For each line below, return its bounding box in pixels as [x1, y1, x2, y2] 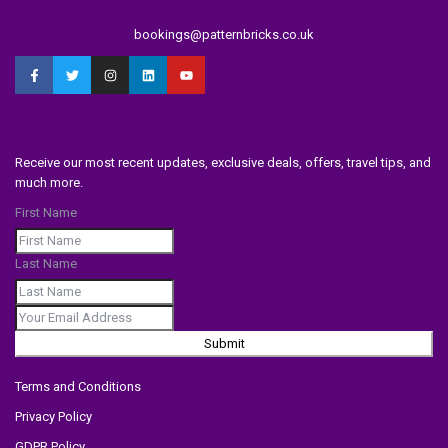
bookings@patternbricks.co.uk [134, 27, 314, 43]
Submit [203, 336, 245, 352]
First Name [15, 205, 78, 221]
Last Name [15, 256, 78, 272]
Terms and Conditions [15, 379, 151, 395]
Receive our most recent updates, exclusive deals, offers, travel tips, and [15, 155, 432, 171]
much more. [15, 175, 84, 191]
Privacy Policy [15, 409, 93, 425]
